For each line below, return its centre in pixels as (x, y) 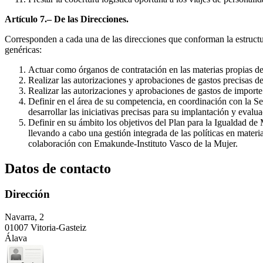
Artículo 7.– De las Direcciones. (67, 19)
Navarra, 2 (24, 217)
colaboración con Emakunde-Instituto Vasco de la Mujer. (133, 143)
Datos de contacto (58, 168)
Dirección (27, 194)
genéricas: (23, 49)
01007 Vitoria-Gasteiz (45, 228)
